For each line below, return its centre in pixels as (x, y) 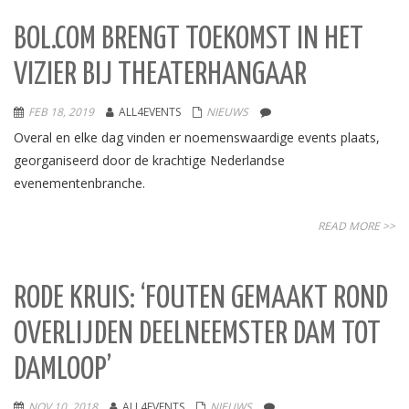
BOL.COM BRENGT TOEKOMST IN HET (189, 40)
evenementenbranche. (79, 183)
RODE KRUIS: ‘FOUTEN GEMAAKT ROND (201, 299)
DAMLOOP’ (63, 370)
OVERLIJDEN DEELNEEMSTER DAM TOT (197, 335)
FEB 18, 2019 (61, 112)
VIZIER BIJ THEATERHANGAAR (160, 75)
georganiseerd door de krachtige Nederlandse (149, 160)
